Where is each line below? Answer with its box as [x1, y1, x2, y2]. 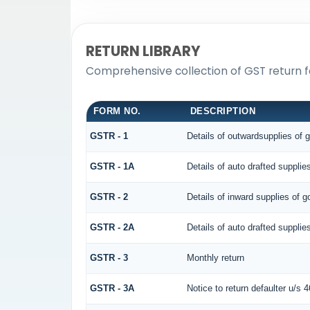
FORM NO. [93, 105, 141, 116]
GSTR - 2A [89, 221, 134, 232]
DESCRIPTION [190, 105, 256, 116]
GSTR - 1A [89, 161, 134, 172]
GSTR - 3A [89, 282, 134, 293]
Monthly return [186, 252, 244, 263]
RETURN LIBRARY [85, 41, 201, 61]
